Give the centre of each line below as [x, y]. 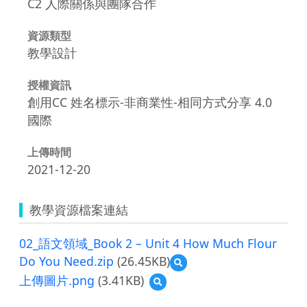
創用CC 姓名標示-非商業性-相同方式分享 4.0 [150, 102]
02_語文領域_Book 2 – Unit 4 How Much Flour [148, 243]
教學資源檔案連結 [79, 209]
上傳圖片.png [57, 280]
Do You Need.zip [66, 261]
